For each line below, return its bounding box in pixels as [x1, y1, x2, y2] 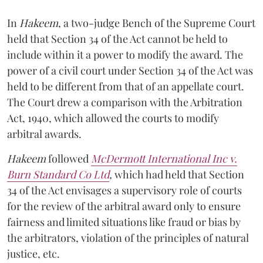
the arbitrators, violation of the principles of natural [7, 230, 249, 245]
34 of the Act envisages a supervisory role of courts [7, 183, 242, 197]
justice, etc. [7, 246, 60, 261]
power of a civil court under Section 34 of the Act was [7, 63, 253, 77]
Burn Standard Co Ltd [7, 167, 109, 181]
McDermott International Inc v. [91, 151, 237, 166]
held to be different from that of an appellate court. [7, 79, 244, 93]
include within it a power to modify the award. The [7, 47, 243, 62]
